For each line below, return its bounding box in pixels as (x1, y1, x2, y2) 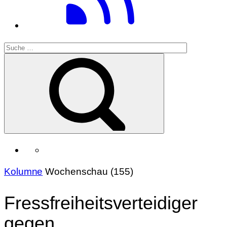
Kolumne (4, 166, 43, 177)
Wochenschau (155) (45, 166, 133, 177)
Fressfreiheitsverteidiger (4, 192, 198, 213)
